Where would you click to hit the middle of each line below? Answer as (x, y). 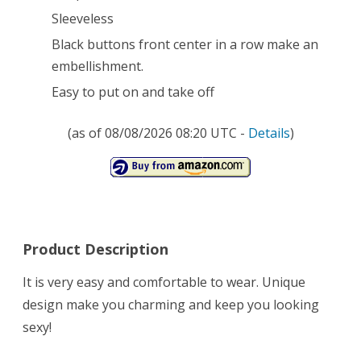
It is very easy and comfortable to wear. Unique (164, 282)
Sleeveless (83, 19)
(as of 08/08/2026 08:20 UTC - (158, 133)
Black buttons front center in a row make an (185, 45)
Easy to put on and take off (133, 92)
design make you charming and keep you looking (171, 305)
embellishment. (98, 66)
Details (269, 133)
